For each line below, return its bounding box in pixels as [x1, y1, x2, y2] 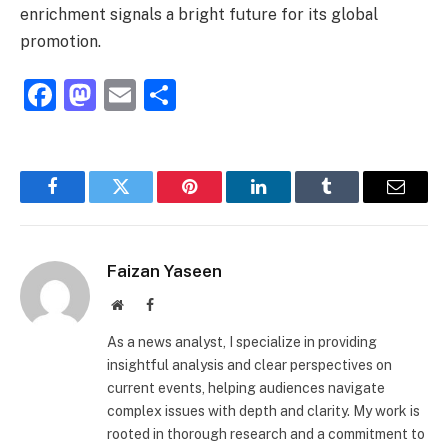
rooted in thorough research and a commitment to [107, 426, 425, 443]
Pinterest [188, 192, 252, 211]
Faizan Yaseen [107, 261, 222, 282]
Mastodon [96, 76, 240, 114]
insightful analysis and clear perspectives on [107, 357, 392, 374]
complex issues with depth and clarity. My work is [107, 403, 420, 420]
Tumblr [325, 192, 379, 211]
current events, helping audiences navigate [107, 380, 385, 397]
